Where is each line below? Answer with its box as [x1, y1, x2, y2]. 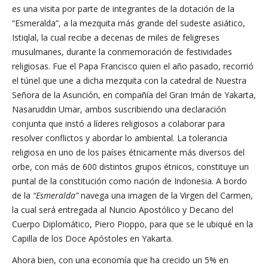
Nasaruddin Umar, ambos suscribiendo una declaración [12, 103, 226, 115]
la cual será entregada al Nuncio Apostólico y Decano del [12, 204, 233, 215]
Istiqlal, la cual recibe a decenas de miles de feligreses [12, 32, 220, 43]
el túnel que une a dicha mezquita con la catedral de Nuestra [12, 75, 246, 86]
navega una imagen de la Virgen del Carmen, [78, 190, 253, 201]
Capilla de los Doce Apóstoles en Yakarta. [12, 233, 173, 244]
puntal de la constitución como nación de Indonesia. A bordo [12, 175, 247, 187]
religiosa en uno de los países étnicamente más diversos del [12, 147, 245, 158]
